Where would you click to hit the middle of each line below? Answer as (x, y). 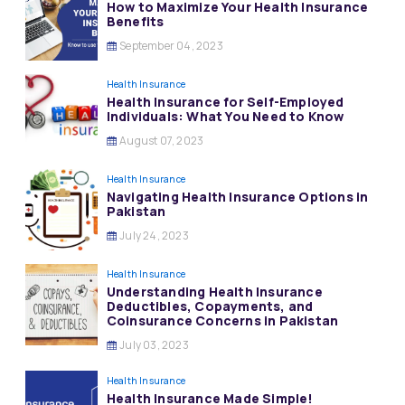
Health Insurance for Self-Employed (225, 102)
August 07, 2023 (160, 141)
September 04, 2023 (170, 46)
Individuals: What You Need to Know (225, 116)
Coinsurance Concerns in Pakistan (222, 320)
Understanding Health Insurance (214, 292)
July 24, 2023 (153, 235)
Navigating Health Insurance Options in (237, 197)
